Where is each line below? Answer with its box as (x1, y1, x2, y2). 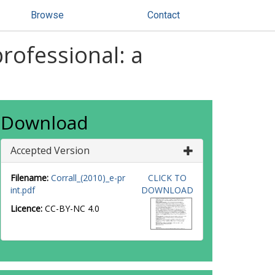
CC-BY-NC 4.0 (45, 203, 99, 214)
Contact (147, 9, 180, 21)
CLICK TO (147, 172, 187, 184)
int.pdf (10, 184, 35, 196)
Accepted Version (10, 144, 90, 157)
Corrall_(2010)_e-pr (51, 172, 125, 184)
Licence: (10, 203, 45, 214)
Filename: (10, 172, 48, 184)
